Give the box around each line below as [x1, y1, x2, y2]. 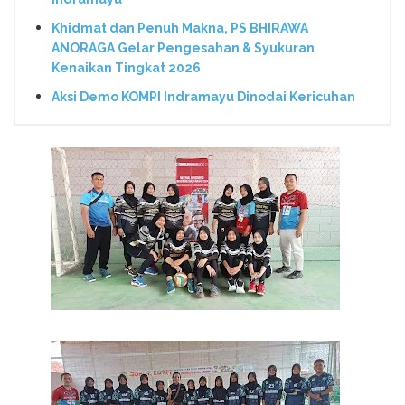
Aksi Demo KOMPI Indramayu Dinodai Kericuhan [52, 89, 355, 104]
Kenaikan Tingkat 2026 [52, 61, 201, 76]
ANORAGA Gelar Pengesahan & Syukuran [52, 41, 315, 56]
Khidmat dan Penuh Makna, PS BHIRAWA [52, 21, 308, 36]
